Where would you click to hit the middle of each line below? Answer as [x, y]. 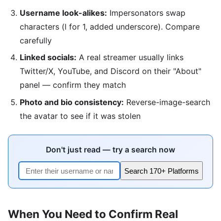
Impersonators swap [146, 13]
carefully [36, 41]
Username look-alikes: [63, 13]
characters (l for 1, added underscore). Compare [110, 27]
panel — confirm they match [73, 85]
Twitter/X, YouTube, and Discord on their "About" [110, 71]
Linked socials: [48, 57]
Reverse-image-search [167, 102]
